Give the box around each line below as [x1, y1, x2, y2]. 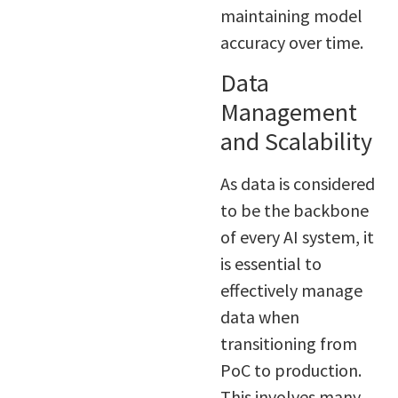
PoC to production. [219, 359, 362, 382]
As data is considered [219, 172, 375, 195]
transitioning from [219, 332, 357, 355]
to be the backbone [219, 199, 369, 222]
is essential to [219, 252, 322, 275]
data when [219, 306, 299, 329]
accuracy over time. [219, 31, 363, 54]
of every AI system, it [219, 226, 374, 249]
